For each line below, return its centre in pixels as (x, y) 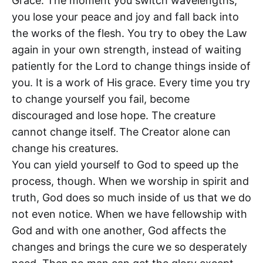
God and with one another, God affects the (119, 230)
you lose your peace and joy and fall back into (125, 16)
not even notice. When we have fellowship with (129, 214)
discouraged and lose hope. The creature (114, 115)
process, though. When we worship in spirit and (130, 181)
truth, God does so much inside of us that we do (131, 197)
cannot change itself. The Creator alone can (121, 131)
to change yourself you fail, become (101, 99)
